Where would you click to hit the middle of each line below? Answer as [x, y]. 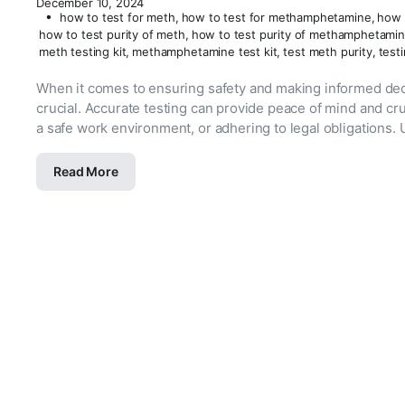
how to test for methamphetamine [276, 17]
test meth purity [328, 51]
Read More [86, 172]
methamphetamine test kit [205, 51]
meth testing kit [83, 51]
